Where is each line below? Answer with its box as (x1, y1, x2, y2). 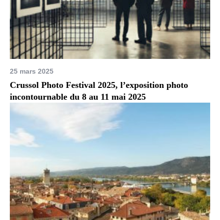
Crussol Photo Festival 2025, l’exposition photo (10, 80, 189, 90)
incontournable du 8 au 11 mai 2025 (10, 91, 146, 102)
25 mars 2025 (10, 67, 54, 75)
